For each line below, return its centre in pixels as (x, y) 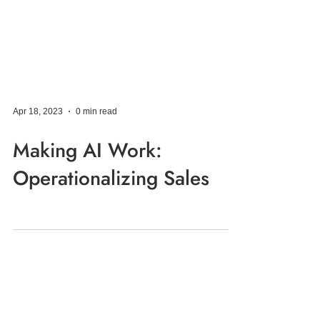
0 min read (96, 154)
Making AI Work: (87, 193)
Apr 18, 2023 (38, 154)
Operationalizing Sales (111, 221)
